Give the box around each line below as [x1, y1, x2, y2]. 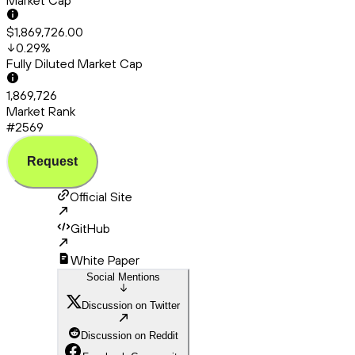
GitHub [71, 220, 110, 237]
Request [27, 155, 78, 169]
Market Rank [6, 103, 75, 120]
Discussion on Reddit [81, 330, 178, 342]
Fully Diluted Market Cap [6, 55, 143, 72]
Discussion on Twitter [82, 300, 180, 312]
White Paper [71, 252, 139, 269]
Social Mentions [86, 271, 160, 284]
